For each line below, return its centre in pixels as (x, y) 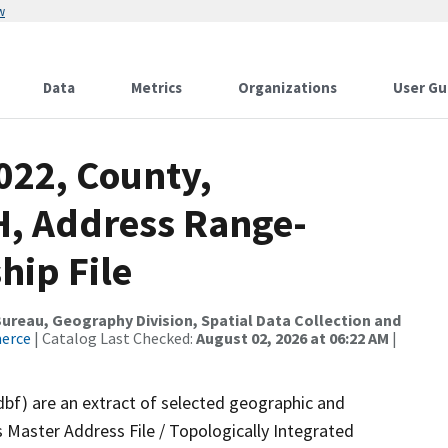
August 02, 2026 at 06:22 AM (292, 338)
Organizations (287, 87)
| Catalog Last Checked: (113, 338)
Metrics (156, 87)
